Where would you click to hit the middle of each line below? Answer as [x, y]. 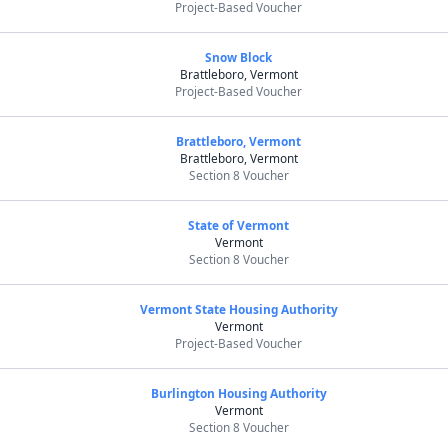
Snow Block [239, 57]
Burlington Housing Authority [238, 393]
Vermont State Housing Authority [238, 309]
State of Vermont [239, 225]
